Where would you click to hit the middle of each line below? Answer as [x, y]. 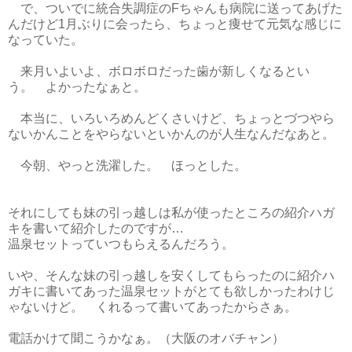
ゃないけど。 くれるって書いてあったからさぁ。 [152, 307]
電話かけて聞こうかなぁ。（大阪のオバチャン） [146, 338]
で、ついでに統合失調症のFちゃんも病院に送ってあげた [175, 8]
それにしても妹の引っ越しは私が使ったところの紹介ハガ [171, 213]
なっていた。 [46, 40]
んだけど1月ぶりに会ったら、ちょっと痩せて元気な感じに [175, 24]
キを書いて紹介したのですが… [96, 228]
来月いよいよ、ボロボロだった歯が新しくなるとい [159, 71]
